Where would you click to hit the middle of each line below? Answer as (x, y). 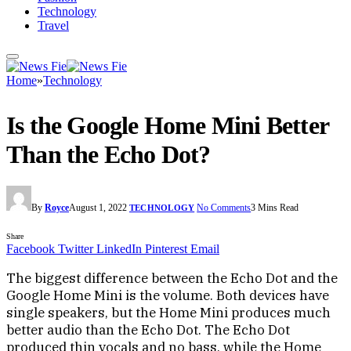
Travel (53, 25)
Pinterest (166, 249)
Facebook (31, 249)
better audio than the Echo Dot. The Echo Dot (148, 330)
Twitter (76, 249)
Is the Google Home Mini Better (168, 125)
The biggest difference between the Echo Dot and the (172, 279)
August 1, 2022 (98, 208)
